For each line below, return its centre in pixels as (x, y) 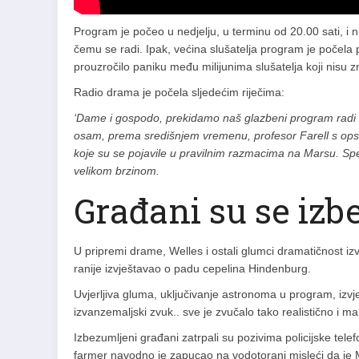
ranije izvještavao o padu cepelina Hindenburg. (192, 269)
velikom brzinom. (117, 171)
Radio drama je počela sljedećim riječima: (179, 93)
